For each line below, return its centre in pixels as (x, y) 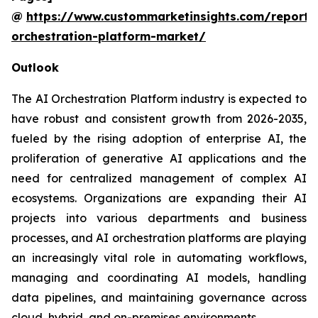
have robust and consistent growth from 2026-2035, (159, 118)
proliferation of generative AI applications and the (159, 158)
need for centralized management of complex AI (159, 178)
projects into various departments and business (159, 218)
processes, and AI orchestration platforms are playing (159, 237)
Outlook (35, 67)
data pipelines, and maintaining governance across (159, 297)
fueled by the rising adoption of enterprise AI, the (159, 138)
